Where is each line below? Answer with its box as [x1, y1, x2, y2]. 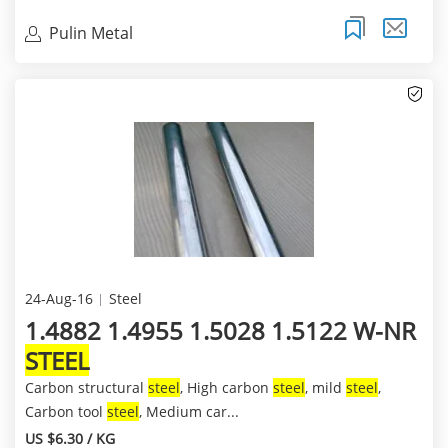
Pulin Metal [48, 21, 133, 44]
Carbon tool [24, 402, 107, 422]
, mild [304, 378, 346, 398]
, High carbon [179, 378, 273, 398]
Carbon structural [24, 378, 148, 398]
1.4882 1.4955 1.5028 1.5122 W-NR [24, 314, 416, 348]
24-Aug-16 [24, 289, 93, 309]
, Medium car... [138, 402, 239, 422]
